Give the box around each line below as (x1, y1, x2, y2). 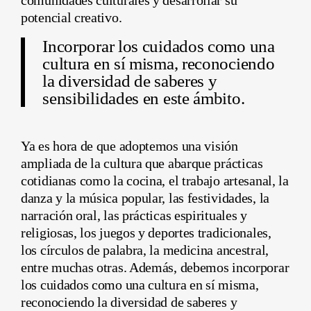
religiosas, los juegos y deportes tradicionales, (21, 224, 271, 240)
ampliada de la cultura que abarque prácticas (21, 155, 263, 171)
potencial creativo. (21, 10, 122, 25)
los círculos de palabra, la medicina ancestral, (21, 242, 269, 258)
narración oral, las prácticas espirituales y (21, 207, 247, 223)
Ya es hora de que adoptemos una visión (21, 137, 238, 153)
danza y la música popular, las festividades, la (21, 190, 269, 205)
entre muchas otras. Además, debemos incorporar (21, 259, 289, 275)
